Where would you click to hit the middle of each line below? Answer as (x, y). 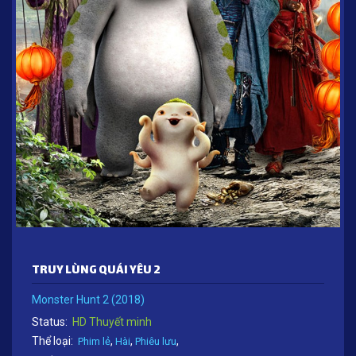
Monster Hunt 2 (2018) (88, 299)
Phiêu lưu (156, 341)
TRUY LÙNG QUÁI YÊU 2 (96, 270)
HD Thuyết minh (112, 321)
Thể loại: (52, 341)
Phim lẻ (94, 341)
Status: (50, 321)
